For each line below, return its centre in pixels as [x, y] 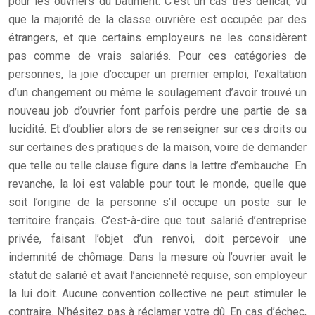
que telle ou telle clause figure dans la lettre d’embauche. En [157, 166]
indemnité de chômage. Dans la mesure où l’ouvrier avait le [157, 257]
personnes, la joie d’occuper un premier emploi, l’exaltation [157, 74]
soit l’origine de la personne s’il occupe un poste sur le [157, 202]
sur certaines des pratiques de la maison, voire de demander [157, 147]
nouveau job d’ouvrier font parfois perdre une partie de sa [157, 111]
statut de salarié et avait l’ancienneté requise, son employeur [157, 275]
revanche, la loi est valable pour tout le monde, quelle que [157, 184]
